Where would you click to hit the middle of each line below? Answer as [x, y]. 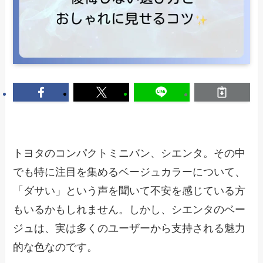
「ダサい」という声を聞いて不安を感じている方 [129, 191]
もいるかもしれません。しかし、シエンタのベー [129, 210]
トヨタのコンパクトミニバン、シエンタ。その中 [129, 154]
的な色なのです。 [55, 247]
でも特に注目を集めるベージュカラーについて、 [129, 172]
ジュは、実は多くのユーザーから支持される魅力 [129, 229]
